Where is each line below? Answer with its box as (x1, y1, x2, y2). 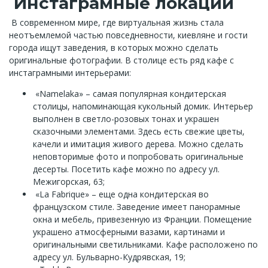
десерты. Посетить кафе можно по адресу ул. (33, 163, 220, 175)
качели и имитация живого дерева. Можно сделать (33, 138, 243, 150)
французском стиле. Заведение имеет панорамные (33, 200, 240, 212)
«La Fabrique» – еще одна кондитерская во (35, 188, 209, 200)
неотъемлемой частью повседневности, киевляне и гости (9, 29, 248, 41)
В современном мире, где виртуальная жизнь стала (11, 16, 224, 28)
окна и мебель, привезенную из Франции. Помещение (33, 213, 252, 225)
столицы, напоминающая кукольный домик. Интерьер (33, 100, 253, 112)
